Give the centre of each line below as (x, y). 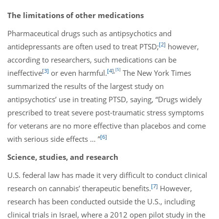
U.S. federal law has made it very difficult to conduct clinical (107, 175)
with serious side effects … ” (54, 139)
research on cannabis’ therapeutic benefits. (79, 188)
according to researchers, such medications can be (92, 60)
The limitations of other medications (76, 15)
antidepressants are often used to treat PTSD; (83, 46)
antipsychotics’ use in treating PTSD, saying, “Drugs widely (105, 99)
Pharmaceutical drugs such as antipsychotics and (89, 33)
